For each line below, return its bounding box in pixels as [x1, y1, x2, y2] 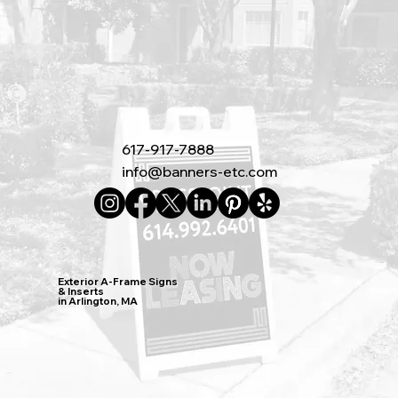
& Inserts [58, 285, 105, 298]
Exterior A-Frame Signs [58, 275, 179, 289]
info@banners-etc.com [121, 162, 277, 180]
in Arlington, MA [58, 295, 139, 308]
